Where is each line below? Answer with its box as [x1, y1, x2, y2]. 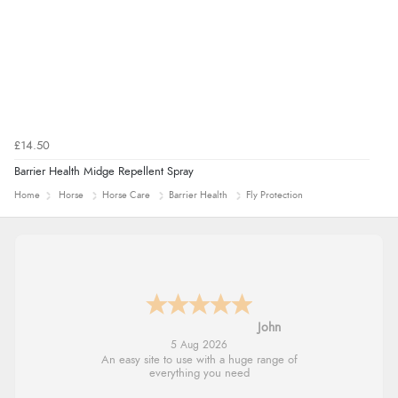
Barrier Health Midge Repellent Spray [14, 165, 194, 178]
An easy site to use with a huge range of [100, 354, 298, 367]
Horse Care [102, 189, 150, 200]
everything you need [148, 368, 250, 380]
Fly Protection [246, 189, 303, 200]
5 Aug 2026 [171, 340, 227, 351]
